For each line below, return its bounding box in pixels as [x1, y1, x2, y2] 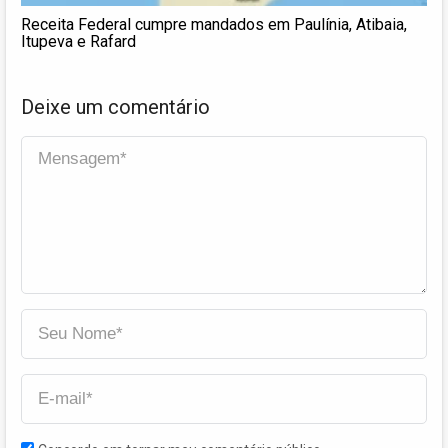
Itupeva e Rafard [21, 31, 136, 51]
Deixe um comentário [21, 94, 210, 119]
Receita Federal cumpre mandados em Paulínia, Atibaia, [21, 14, 407, 34]
